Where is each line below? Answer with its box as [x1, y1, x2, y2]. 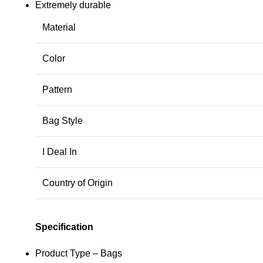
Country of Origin [42, 178, 113, 188]
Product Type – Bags [35, 248, 122, 259]
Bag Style [42, 116, 83, 126]
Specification [35, 222, 93, 232]
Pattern [42, 85, 72, 95]
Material [42, 22, 76, 33]
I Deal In [42, 147, 77, 157]
